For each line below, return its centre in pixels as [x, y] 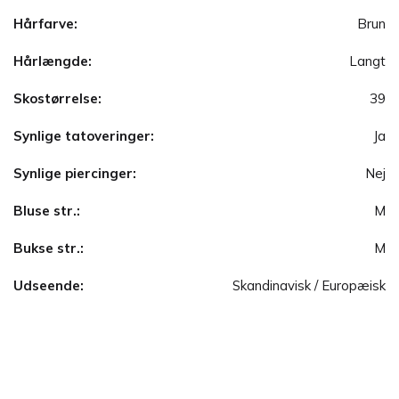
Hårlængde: [53, 61]
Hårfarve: [45, 24]
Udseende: [49, 286]
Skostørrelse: [57, 99]
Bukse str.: [49, 248]
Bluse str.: [47, 211]
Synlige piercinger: [75, 174]
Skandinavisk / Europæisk [309, 286]
